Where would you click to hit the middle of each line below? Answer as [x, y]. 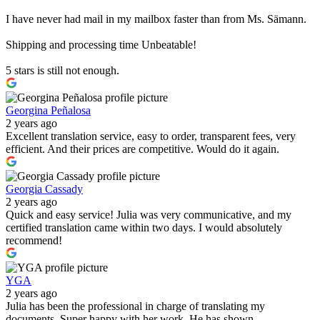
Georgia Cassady [44, 189]
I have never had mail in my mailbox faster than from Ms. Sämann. [156, 19]
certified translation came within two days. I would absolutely [144, 228]
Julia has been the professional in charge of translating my [135, 306]
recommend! [34, 241]
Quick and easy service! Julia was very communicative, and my [149, 215]
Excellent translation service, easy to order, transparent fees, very [151, 136]
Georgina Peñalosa [48, 111]
